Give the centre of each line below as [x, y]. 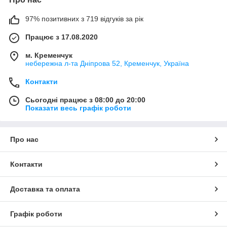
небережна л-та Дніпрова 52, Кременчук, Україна [107, 63]
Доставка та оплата [45, 189]
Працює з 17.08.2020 [62, 37]
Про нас [24, 139]
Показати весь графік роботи [78, 108]
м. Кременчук [49, 55]
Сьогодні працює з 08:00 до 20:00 [85, 100]
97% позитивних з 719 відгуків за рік [84, 18]
